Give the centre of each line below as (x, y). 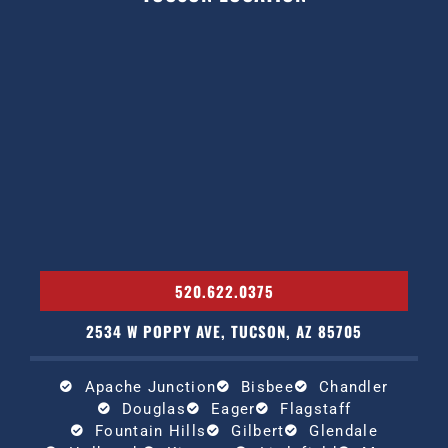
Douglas (153, 408)
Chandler (353, 386)
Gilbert (258, 430)
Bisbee (267, 386)
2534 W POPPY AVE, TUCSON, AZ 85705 (224, 330)
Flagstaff (316, 408)
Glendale (343, 430)
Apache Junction (150, 386)
